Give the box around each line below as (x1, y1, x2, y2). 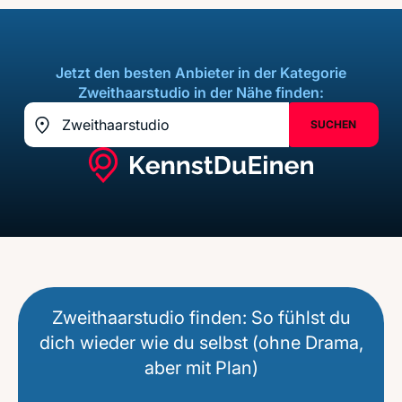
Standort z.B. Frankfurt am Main (31, 125, 242, 144)
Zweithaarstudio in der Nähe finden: (78, 83, 324, 101)
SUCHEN (310, 118, 356, 131)
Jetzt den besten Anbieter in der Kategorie (56, 64, 346, 82)
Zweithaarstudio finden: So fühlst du (51, 307, 351, 328)
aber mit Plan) (144, 357, 258, 379)
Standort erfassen (30, 136, 149, 155)
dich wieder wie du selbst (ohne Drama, (39, 332, 363, 354)
